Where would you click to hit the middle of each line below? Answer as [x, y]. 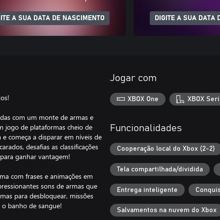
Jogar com [133, 78]
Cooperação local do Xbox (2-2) [166, 149]
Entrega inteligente [147, 190]
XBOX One [143, 99]
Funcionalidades [146, 128]
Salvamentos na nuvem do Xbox [167, 210]
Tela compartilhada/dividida [160, 169]
